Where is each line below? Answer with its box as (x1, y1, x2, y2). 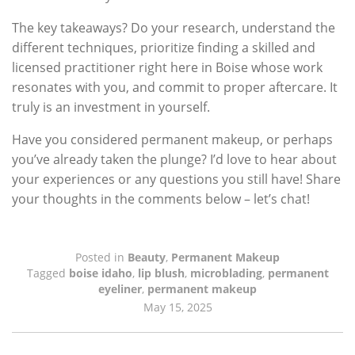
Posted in (75, 249, 128, 265)
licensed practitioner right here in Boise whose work (12, 58, 323, 76)
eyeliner (98, 281, 142, 296)
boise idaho (68, 265, 132, 281)
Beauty (128, 249, 166, 265)
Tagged (26, 265, 69, 281)
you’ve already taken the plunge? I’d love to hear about (12, 150, 337, 168)
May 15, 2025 (143, 299, 212, 315)
